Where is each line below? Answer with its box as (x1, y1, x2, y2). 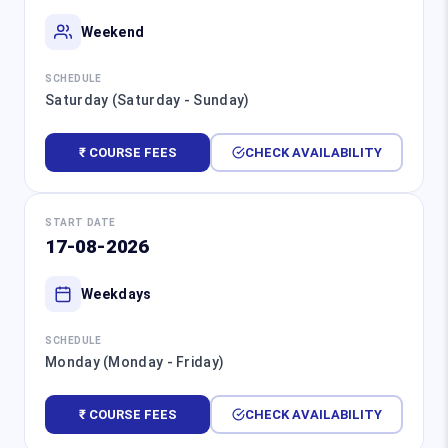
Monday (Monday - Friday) (45, 354, 225, 371)
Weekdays (81, 285, 152, 302)
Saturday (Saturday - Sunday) (45, 92, 250, 109)
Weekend (81, 23, 145, 40)
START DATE (45, 217, 116, 229)
